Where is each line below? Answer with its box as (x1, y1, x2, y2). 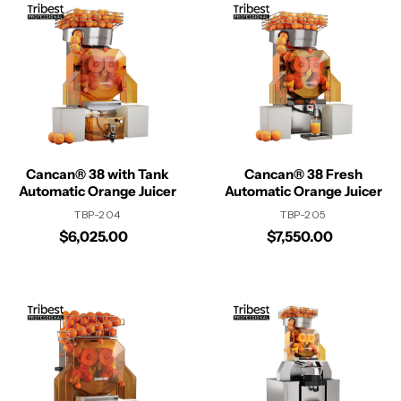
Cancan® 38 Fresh (244, 166, 363, 183)
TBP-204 (74, 208, 121, 222)
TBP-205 (280, 208, 327, 222)
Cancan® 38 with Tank (25, 166, 169, 183)
